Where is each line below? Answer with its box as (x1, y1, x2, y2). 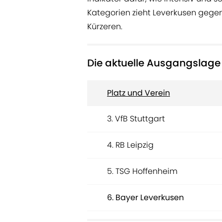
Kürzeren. (87, 21, 122, 33)
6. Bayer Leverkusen (107, 192, 184, 204)
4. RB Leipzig (107, 139, 154, 151)
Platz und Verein (107, 87, 170, 99)
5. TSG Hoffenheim (107, 166, 177, 177)
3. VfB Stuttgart (107, 113, 165, 125)
